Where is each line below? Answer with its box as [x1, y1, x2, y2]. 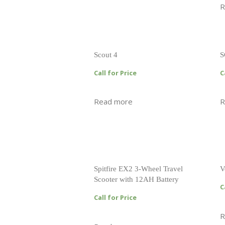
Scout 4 [94, 50, 118, 59]
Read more [94, 96, 133, 107]
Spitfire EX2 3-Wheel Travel [94, 164, 183, 173]
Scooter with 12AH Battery [94, 175, 179, 183]
